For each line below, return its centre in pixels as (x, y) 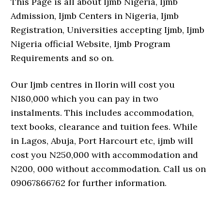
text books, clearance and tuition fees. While (104, 127)
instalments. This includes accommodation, (102, 113)
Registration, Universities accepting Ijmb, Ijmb (108, 30)
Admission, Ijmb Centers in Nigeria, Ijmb (95, 16)
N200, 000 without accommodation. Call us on (108, 169)
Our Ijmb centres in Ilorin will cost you (93, 85)
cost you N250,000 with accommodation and (105, 155)
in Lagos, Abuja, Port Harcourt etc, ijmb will (102, 141)
